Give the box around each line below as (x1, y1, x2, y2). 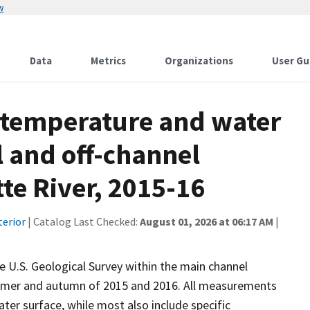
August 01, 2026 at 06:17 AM (140, 215, 273, 228)
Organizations (165, 54, 233, 67)
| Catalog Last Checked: (26, 215, 140, 228)
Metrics (91, 54, 126, 67)
